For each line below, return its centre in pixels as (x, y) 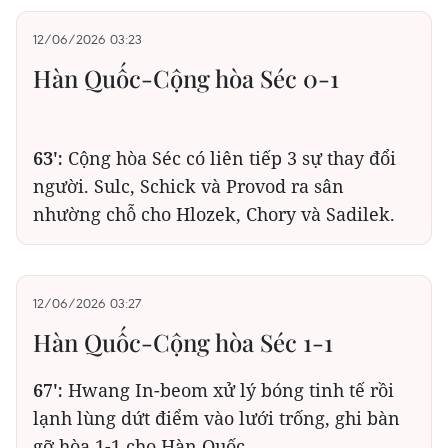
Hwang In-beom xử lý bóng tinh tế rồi (228, 389)
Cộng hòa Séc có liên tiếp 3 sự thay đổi (229, 157)
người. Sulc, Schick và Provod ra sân (188, 185)
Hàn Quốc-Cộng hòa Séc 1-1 (183, 341)
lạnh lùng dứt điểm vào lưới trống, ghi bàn (216, 417)
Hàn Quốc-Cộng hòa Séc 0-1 (186, 77)
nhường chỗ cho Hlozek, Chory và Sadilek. (214, 213)
